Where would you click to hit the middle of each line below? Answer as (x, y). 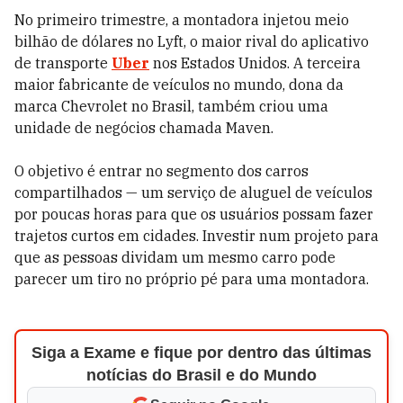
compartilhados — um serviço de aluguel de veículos (193, 193)
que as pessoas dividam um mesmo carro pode (175, 257)
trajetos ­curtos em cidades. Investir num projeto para (197, 236)
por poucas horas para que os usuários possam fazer (194, 214)
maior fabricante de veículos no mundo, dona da (179, 85)
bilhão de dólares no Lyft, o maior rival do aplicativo (192, 41)
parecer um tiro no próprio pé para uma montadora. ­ (193, 279)
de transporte (63, 63)
